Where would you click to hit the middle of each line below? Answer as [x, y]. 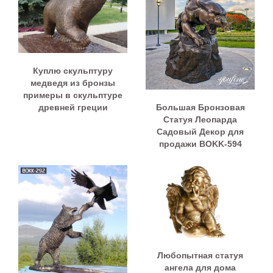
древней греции [73, 107]
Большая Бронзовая [200, 107]
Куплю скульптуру [73, 70]
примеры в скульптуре [73, 95]
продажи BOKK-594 [200, 144]
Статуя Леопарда [200, 119]
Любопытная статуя [200, 255]
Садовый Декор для [200, 131]
